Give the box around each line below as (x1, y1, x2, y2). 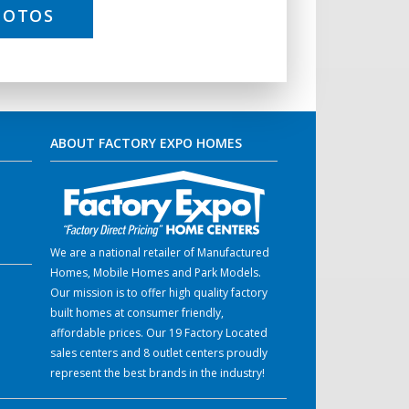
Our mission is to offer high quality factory (49, 285, 267, 301)
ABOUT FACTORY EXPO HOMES (49, 133, 242, 152)
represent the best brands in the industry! (49, 365, 265, 382)
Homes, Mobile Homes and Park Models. (49, 265, 261, 281)
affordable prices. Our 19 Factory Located (49, 325, 267, 341)
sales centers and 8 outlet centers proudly (49, 345, 267, 362)
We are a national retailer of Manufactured (49, 245, 269, 261)
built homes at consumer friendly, (49, 305, 224, 321)
